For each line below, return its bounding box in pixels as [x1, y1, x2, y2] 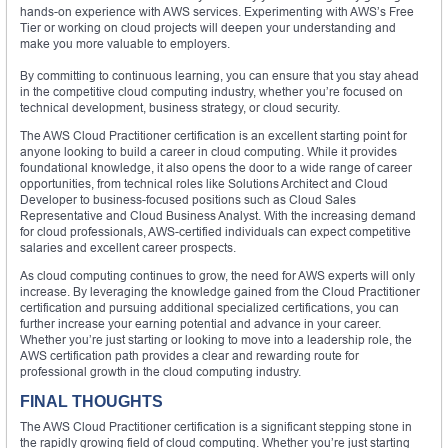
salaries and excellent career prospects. [20, 239, 236, 255]
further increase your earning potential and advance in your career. [20, 315, 381, 331]
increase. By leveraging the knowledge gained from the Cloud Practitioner [20, 283, 420, 299]
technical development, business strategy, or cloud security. [20, 99, 340, 115]
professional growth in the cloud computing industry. [20, 363, 301, 379]
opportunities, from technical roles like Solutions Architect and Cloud [20, 175, 388, 191]
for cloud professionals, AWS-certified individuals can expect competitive [20, 223, 411, 239]
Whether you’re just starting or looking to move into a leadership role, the [20, 331, 412, 347]
